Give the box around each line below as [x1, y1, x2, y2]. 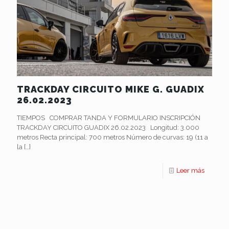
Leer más [176, 166, 204, 174]
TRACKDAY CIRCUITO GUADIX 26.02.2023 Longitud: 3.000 [17, 123, 199, 131]
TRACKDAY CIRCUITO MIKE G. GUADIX [17, 83, 204, 95]
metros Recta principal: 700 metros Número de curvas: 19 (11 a [17, 133, 208, 141]
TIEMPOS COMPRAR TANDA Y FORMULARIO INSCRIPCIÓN [17, 113, 200, 122]
